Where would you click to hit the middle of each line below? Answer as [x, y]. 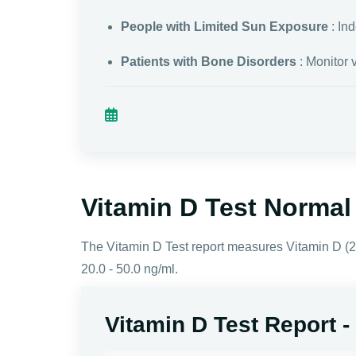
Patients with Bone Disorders [209, 61]
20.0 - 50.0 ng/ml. [130, 269]
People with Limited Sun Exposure [224, 26]
